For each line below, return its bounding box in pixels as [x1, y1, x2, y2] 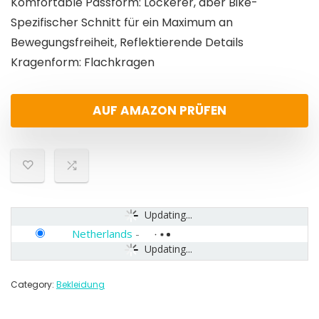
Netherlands [72, 226, 132, 241]
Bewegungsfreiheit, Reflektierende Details [11, 34, 244, 51]
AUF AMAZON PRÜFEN [93, 102, 226, 120]
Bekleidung [56, 278, 105, 291]
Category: [11, 278, 56, 291]
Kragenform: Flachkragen [11, 54, 155, 71]
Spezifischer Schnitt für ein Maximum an [11, 14, 233, 31]
